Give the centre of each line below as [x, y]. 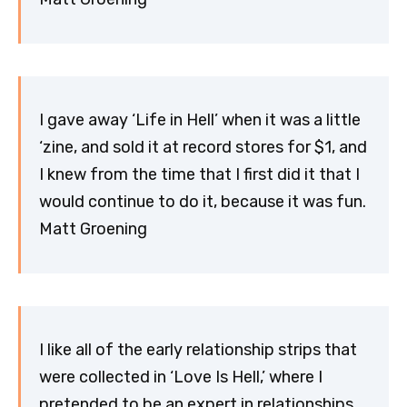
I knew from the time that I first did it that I [199, 175]
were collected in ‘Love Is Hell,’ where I [181, 377]
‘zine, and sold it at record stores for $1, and [203, 148]
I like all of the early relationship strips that [198, 350]
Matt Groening [93, 229]
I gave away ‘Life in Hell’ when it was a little [200, 120]
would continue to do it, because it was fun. [203, 202]
